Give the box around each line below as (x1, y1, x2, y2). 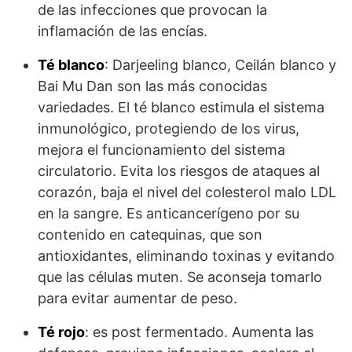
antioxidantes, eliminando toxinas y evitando (38, 247, 335, 265)
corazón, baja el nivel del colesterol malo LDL (38, 184, 336, 201)
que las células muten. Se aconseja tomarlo (38, 269, 322, 286)
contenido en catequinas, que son (38, 226, 262, 244)
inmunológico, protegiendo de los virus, (38, 120, 299, 137)
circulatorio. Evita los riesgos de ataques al (38, 163, 320, 180)
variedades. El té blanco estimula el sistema (38, 99, 324, 116)
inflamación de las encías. (38, 23, 207, 40)
